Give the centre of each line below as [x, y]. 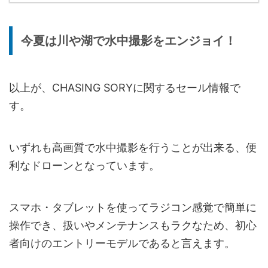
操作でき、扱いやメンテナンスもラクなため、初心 [133, 226]
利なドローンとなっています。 [84, 166]
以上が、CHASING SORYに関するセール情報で [125, 88]
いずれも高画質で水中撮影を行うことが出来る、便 [133, 148]
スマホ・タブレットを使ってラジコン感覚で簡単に [133, 208]
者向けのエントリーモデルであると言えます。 [122, 243]
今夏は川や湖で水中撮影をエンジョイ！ [129, 41]
